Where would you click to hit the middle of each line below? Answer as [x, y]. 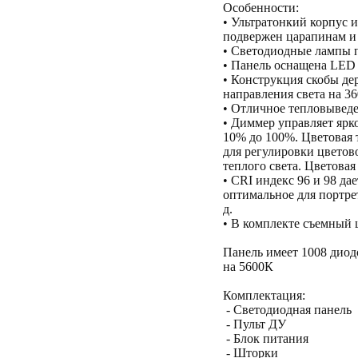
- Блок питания [266, 338]
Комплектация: [264, 295]
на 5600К [248, 267]
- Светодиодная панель [287, 310]
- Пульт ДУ [255, 324]
